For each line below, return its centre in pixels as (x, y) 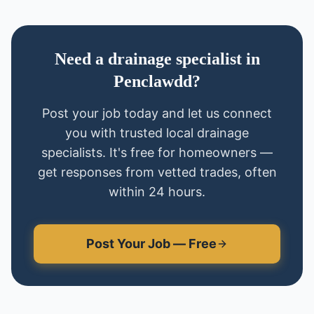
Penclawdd (153, 81)
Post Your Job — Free (151, 244)
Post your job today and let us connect (157, 113)
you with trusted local (131, 133)
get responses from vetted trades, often (157, 172)
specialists (72, 152)
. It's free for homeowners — (187, 152)
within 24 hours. (157, 192)
